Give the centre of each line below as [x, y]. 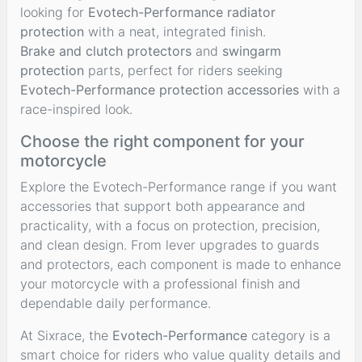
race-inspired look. [76, 109]
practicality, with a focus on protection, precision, [170, 225]
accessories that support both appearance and [163, 206]
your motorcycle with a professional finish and [160, 283]
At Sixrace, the [66, 335]
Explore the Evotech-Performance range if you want [179, 186]
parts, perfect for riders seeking [183, 70]
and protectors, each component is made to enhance [181, 264]
